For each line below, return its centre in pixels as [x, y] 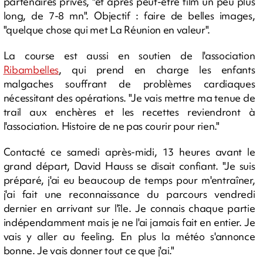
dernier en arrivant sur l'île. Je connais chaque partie [129, 208]
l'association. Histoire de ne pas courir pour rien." [111, 126]
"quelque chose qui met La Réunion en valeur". [107, 30]
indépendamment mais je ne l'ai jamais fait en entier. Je [129, 222]
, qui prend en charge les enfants [157, 70]
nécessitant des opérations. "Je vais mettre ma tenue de [129, 98]
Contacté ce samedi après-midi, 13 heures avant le [129, 152]
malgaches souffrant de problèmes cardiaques [129, 84]
